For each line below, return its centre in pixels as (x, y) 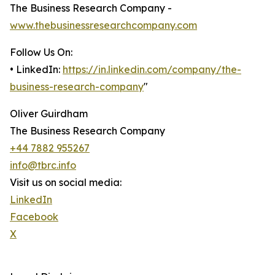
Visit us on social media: (66, 183)
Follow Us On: (41, 52)
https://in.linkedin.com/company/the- (152, 70)
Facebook (34, 217)
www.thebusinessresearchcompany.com (103, 25)
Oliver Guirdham (49, 114)
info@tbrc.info (43, 165)
